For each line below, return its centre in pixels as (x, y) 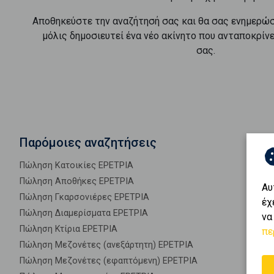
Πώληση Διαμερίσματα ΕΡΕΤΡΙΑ (84, 213)
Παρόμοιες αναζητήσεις (88, 143)
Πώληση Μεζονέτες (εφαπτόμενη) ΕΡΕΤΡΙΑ (109, 261)
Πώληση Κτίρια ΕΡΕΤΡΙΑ (68, 229)
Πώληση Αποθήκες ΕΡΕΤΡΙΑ (77, 181)
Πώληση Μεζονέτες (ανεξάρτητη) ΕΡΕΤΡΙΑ (106, 245)
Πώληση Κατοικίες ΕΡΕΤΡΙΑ (76, 165)
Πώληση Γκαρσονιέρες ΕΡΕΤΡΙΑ (84, 197)
